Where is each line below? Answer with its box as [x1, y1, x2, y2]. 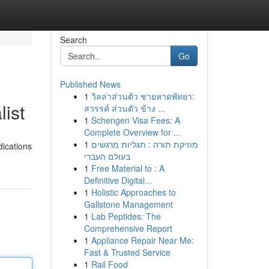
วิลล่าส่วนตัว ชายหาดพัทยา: [91, 90, 195, 102]
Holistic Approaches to [91, 186, 176, 198]
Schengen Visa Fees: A [91, 114, 180, 126]
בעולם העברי [83, 150, 130, 162]
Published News [59, 78, 121, 90]
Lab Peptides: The [91, 210, 161, 222]
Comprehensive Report [83, 222, 172, 234]
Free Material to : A [91, 162, 165, 174]
